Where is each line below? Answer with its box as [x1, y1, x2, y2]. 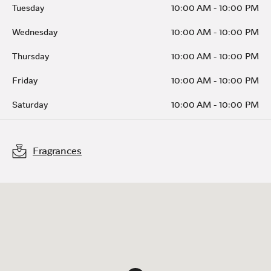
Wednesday [12, 26, 57, 38]
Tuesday [12, 2, 44, 14]
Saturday [12, 99, 48, 111]
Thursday [12, 50, 49, 62]
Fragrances [33, 144, 82, 158]
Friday [12, 74, 38, 87]
